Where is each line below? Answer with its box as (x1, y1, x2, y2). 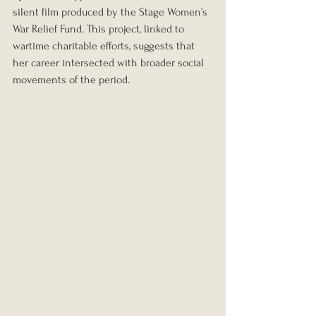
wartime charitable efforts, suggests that (13, 39, 197, 53)
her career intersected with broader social (13, 56, 207, 70)
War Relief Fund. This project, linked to (13, 23, 187, 36)
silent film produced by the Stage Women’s (13, 6, 210, 19)
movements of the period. (13, 73, 130, 87)
